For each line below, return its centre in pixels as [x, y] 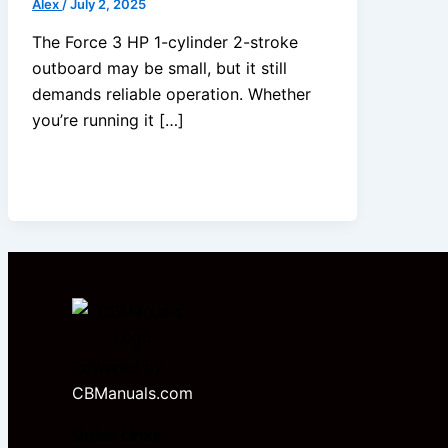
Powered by [117, 367]
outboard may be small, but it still [159, 67]
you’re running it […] [108, 119]
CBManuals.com [132, 393]
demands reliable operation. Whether [171, 93]
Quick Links [117, 435]
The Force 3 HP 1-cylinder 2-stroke [165, 41]
